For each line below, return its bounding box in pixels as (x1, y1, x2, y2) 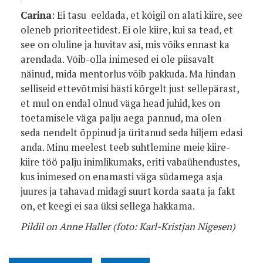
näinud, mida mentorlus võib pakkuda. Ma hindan (21, 68, 235, 80)
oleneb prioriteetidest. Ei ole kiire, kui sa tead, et (21, 23, 233, 36)
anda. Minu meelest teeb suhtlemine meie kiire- (21, 141, 230, 154)
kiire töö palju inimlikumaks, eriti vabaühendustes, (21, 156, 240, 168)
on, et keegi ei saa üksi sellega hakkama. (21, 200, 195, 213)
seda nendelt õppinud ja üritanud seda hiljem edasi (21, 126, 242, 139)
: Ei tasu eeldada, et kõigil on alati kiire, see (52, 9, 242, 22)
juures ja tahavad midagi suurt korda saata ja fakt (21, 185, 235, 198)
